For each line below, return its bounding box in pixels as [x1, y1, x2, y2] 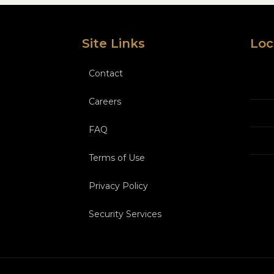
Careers [89, 96, 121, 107]
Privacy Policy [89, 180, 148, 191]
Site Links [82, 36, 145, 51]
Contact [89, 68, 123, 79]
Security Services [89, 209, 161, 220]
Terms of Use [89, 152, 145, 163]
